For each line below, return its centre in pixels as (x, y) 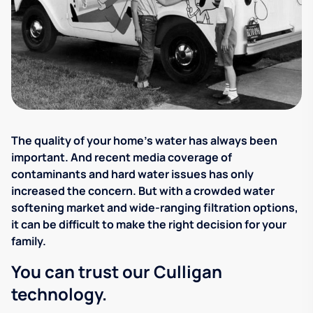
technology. (59, 294)
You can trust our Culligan (117, 272)
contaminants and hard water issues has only (132, 174)
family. (29, 241)
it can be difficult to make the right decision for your (149, 225)
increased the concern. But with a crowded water (143, 191)
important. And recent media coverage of (122, 158)
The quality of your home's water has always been (144, 141)
